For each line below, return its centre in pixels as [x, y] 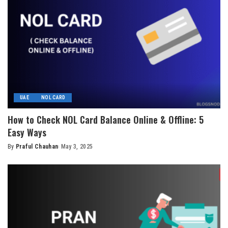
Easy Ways [27, 132]
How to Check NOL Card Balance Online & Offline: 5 [106, 119]
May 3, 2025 [77, 146]
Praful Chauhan [37, 146]
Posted [18, 151]
